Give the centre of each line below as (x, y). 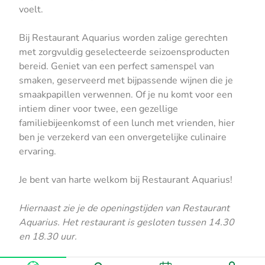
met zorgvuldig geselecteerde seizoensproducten (124, 52)
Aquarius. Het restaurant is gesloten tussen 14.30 (127, 222)
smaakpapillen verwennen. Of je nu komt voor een (126, 94)
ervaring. (38, 151)
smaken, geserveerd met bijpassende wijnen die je (126, 80)
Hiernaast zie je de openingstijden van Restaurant (124, 208)
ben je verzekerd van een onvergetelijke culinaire (123, 137)
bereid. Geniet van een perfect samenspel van (117, 66)
